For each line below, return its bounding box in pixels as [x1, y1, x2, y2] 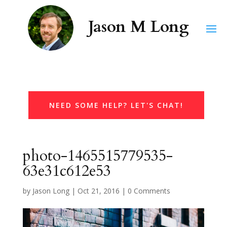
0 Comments [127, 186, 170, 196]
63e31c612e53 [22, 161, 111, 181]
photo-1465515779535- [22, 145, 173, 166]
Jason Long [32, 186, 69, 196]
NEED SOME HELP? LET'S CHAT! [49, 100, 184, 110]
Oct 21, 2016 [77, 186, 120, 196]
